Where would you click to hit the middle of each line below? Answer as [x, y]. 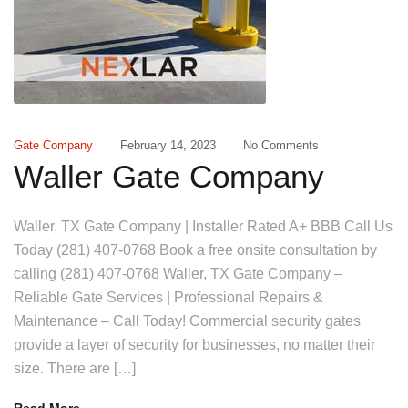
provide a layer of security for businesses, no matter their [194, 345]
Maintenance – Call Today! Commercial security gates [187, 321]
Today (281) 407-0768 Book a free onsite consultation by [195, 250]
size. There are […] [75, 368]
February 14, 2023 [168, 145]
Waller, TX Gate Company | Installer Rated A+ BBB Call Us [203, 226]
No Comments [281, 145]
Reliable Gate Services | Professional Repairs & [168, 297]
